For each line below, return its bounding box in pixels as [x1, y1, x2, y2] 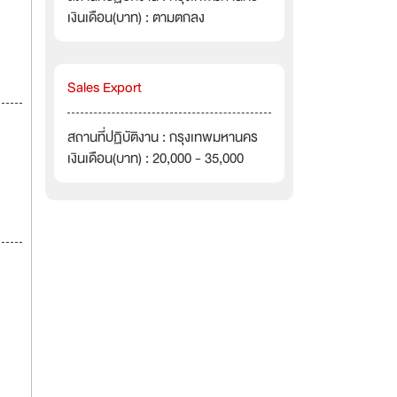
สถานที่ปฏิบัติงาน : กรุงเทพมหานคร [67, 126, 258, 149]
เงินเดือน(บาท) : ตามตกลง [67, 6, 205, 29]
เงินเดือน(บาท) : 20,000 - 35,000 [67, 147, 244, 170]
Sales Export [67, 76, 142, 99]
